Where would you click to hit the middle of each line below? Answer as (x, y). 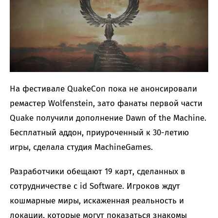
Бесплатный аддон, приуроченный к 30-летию (99, 132)
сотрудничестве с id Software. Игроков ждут (95, 186)
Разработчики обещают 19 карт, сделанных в (98, 171)
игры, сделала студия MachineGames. (81, 147)
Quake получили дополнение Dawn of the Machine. (108, 118)
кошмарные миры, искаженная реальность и (97, 200)
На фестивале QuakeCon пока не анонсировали (103, 89)
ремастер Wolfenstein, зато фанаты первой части (106, 103)
